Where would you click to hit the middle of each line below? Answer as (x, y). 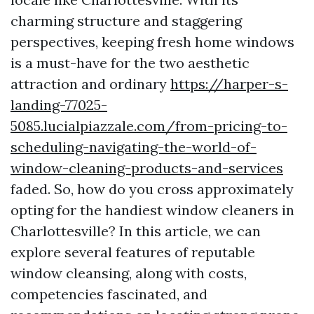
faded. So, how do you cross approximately (152, 189)
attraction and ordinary (90, 84)
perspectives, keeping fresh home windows (152, 42)
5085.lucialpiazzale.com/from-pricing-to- (149, 126)
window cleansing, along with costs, (129, 273)
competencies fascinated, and (109, 294)
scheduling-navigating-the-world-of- (134, 147)
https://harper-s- (229, 84)
